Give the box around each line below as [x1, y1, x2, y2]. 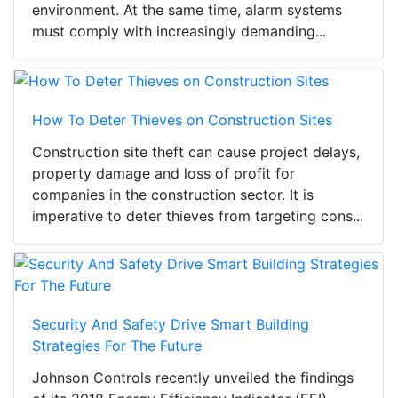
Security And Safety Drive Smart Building [32, 314, 309, 333]
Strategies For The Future [32, 336, 202, 354]
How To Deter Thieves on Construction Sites [32, 110, 332, 129]
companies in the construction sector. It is [32, 185, 314, 203]
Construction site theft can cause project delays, [32, 142, 360, 161]
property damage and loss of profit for [32, 163, 295, 182]
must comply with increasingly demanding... [32, 22, 326, 41]
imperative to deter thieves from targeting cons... [32, 206, 363, 225]
